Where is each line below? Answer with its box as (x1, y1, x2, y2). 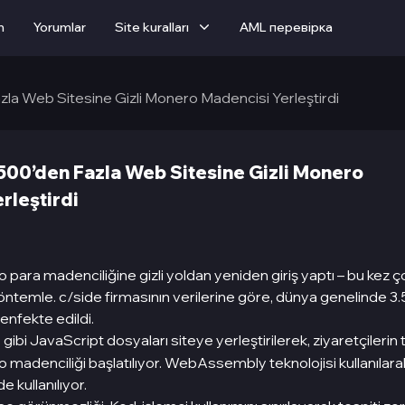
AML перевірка (240, 19, 333, 35)
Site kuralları (115, 19, 189, 35)
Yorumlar (33, 19, 86, 35)
